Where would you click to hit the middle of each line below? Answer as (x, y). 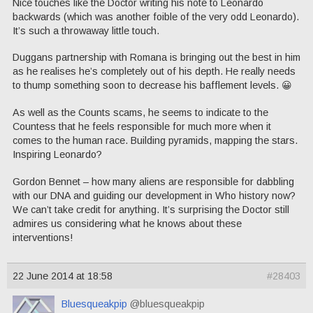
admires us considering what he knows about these (127, 223)
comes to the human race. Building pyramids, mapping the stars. (155, 140)
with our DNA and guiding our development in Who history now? (154, 195)
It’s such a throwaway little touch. (86, 30)
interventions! (43, 237)
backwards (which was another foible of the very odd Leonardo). (156, 16)
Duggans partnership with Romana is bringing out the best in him (156, 58)
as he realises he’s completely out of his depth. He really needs (154, 72)
